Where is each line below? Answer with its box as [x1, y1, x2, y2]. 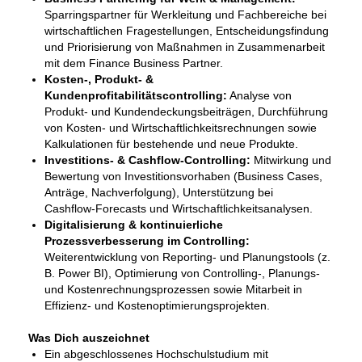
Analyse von [227, 89, 292, 102]
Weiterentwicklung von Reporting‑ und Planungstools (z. [44, 250, 330, 263]
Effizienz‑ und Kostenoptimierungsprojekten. [44, 299, 270, 312]
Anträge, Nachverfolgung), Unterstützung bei [44, 186, 273, 199]
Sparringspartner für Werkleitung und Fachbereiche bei [44, 8, 326, 21]
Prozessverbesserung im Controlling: [44, 234, 250, 247]
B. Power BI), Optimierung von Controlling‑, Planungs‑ [44, 267, 320, 280]
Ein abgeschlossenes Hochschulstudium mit [44, 347, 268, 360]
